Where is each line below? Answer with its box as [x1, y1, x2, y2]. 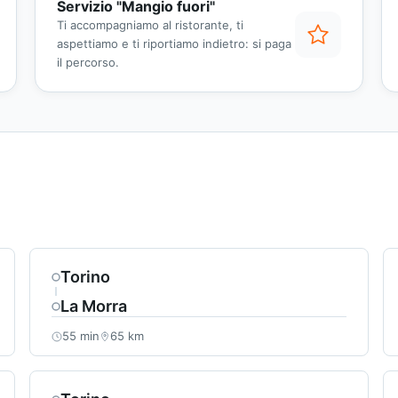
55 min [62, 329, 100, 344]
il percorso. [56, 55, 119, 70]
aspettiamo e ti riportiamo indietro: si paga [56, 36, 291, 52]
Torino [60, 267, 111, 287]
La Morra [60, 297, 128, 316]
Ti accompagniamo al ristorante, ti [56, 18, 243, 33]
